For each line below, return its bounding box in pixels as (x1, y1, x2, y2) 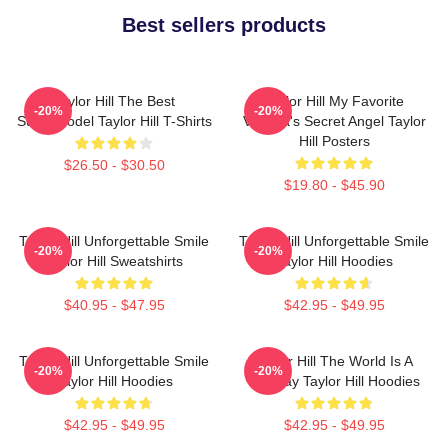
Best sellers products (122, 14, 326, 36)
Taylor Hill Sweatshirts (45, 253, 183, 269)
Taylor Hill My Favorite (264, 93, 404, 109)
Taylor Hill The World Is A (255, 353, 413, 369)
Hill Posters (298, 133, 370, 149)
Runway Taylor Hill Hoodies (248, 373, 420, 389)
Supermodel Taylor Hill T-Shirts (16, 113, 212, 129)
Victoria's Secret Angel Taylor (242, 113, 426, 129)
